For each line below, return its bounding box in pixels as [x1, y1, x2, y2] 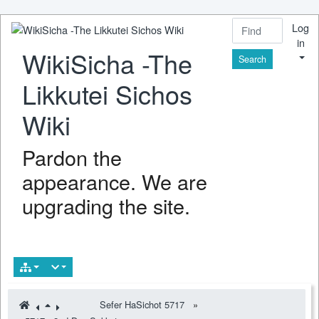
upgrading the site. [22, 191, 190, 220]
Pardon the [22, 142, 122, 172]
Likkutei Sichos [22, 75, 192, 112]
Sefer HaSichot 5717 [100, 298, 184, 312]
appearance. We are [22, 167, 207, 196]
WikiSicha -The [22, 45, 192, 81]
